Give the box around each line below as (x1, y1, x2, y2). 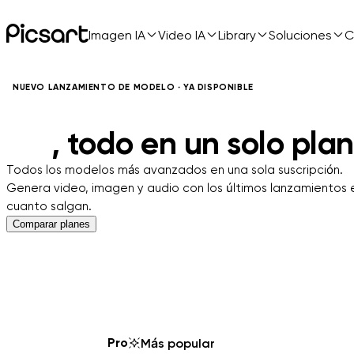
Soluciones (269, 27, 332, 43)
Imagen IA (88, 27, 145, 43)
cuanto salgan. (6, 199, 92, 213)
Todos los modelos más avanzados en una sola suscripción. (6, 163, 343, 177)
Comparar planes (13, 218, 90, 230)
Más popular (141, 335, 215, 351)
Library (218, 27, 256, 43)
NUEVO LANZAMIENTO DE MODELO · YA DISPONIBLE (13, 82, 254, 92)
